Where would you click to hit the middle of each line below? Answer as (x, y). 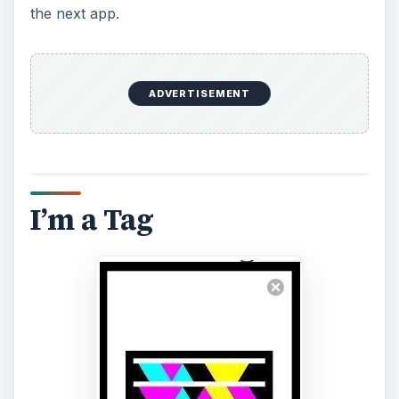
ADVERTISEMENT (199, 93)
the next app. (74, 14)
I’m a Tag (92, 220)
